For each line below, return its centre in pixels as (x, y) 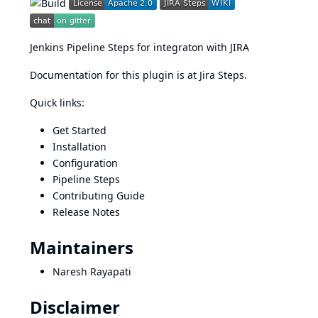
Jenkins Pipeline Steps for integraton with (130, 47)
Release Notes (86, 212)
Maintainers (82, 247)
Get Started (79, 130)
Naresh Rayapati (92, 271)
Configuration (85, 163)
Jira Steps (222, 75)
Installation (79, 146)
